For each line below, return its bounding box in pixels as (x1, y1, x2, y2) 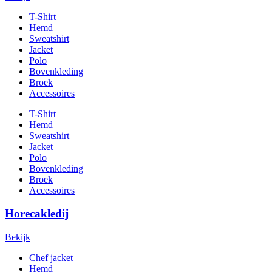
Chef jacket (29, 253, 73, 263)
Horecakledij (5, 207, 69, 220)
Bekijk (5, 232, 30, 243)
